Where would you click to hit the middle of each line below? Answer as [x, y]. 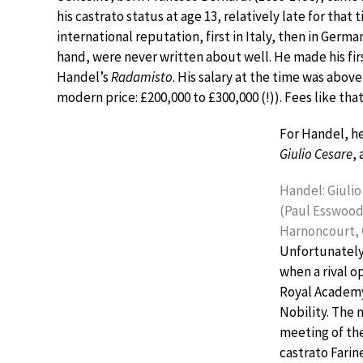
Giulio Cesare [316, 154]
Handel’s [84, 77]
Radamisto [142, 77]
